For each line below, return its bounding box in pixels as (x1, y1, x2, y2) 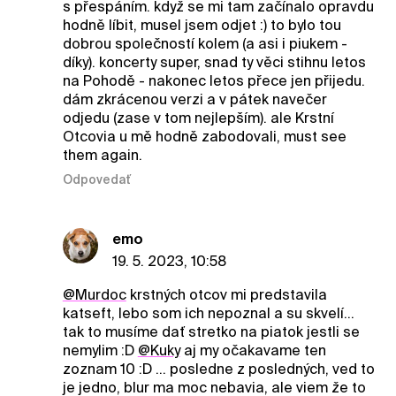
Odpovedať (62, 172, 131, 187)
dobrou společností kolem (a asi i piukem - (62, 35, 347, 53)
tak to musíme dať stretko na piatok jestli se (62, 323, 360, 340)
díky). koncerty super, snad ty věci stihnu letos (62, 54, 366, 72)
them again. (62, 147, 142, 164)
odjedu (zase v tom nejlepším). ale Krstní (62, 110, 334, 127)
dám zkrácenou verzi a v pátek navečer (62, 91, 327, 109)
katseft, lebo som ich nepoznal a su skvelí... (62, 304, 354, 322)
